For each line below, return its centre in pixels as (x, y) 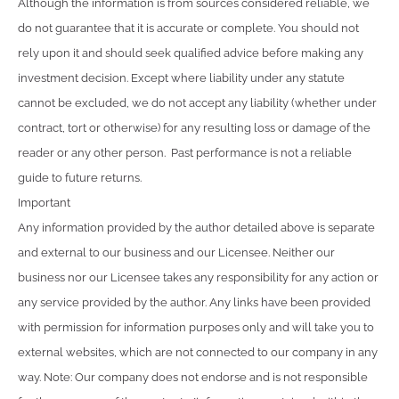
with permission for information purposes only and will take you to (196, 327)
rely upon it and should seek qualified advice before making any (191, 53)
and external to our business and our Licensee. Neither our (176, 252)
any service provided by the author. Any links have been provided (194, 302)
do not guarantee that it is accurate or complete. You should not (188, 28)
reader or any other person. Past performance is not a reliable (185, 152)
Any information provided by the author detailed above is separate (196, 227)
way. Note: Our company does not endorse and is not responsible (193, 377)
